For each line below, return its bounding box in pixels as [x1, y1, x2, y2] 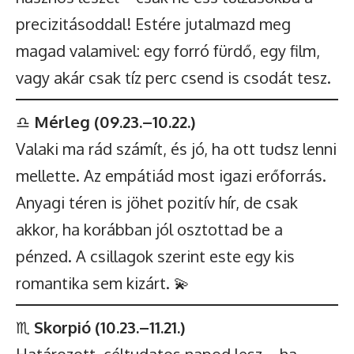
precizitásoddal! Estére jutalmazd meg [16, 13, 291, 34]
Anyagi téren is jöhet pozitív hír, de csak [16, 192, 298, 213]
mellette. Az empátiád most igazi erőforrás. [16, 165, 326, 186]
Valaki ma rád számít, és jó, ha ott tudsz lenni [16, 138, 337, 159]
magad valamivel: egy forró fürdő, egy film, [16, 40, 320, 61]
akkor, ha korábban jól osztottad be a [16, 219, 283, 239]
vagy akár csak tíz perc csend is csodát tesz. [16, 67, 331, 88]
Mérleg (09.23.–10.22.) [34, 111, 195, 132]
